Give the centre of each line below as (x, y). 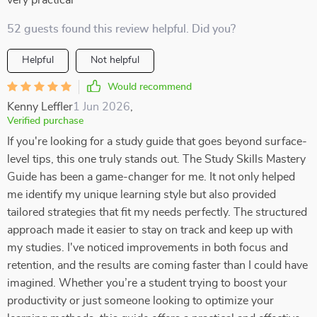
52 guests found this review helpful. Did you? (121, 29)
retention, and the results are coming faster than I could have (157, 265)
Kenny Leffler (40, 107)
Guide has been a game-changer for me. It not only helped (151, 177)
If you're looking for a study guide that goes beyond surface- (157, 142)
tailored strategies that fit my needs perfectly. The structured (157, 212)
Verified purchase (45, 121)
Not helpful (115, 60)
